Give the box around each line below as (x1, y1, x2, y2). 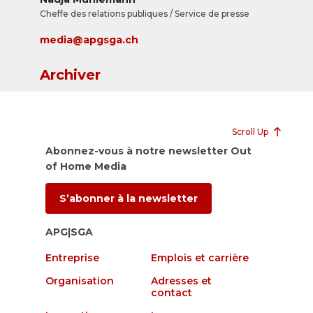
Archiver (39, 66, 101, 83)
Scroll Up (232, 126, 268, 137)
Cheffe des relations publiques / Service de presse (39, 8, 249, 19)
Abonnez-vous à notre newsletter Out (45, 145, 252, 157)
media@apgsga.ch (39, 34, 138, 46)
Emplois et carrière (151, 252, 249, 264)
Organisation (45, 275, 114, 287)
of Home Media (45, 160, 126, 173)
